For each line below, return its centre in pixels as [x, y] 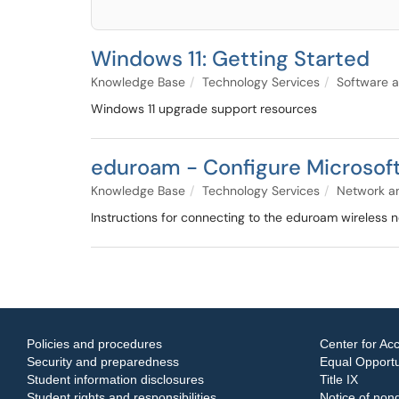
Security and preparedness [103, 362]
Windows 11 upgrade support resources [204, 109]
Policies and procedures [94, 344]
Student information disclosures [115, 379]
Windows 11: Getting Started [230, 58]
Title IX [338, 379]
